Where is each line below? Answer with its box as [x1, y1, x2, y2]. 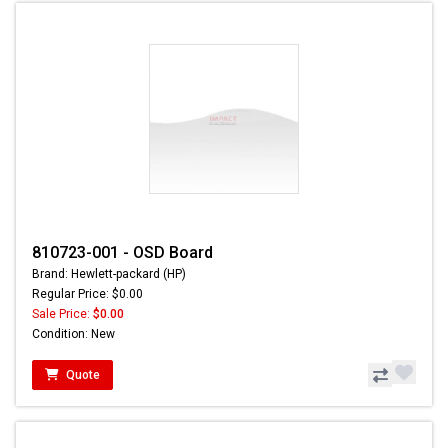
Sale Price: [32, 307, 93, 322]
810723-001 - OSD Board [32, 243, 213, 263]
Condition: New [32, 327, 115, 342]
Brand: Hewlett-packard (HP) [32, 267, 186, 282]
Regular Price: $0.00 [32, 287, 143, 302]
